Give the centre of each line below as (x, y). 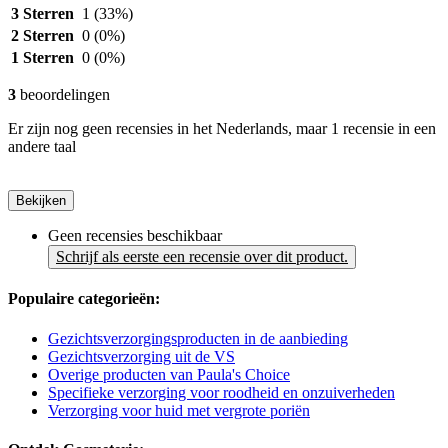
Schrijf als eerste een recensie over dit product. (202, 257)
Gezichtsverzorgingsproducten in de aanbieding (198, 338)
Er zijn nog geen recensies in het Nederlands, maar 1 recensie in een (222, 129)
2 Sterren (42, 36)
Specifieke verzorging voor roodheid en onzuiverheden (221, 392)
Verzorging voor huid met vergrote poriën (179, 410)
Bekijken (41, 201)
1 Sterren (42, 58)
